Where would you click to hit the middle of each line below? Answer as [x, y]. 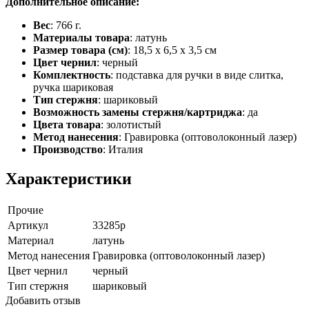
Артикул [28, 225]
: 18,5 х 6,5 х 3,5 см [172, 50]
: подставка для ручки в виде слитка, [197, 74]
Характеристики [69, 178]
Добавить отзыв [43, 300]
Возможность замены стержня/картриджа [138, 112]
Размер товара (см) [80, 50]
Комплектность [72, 74]
